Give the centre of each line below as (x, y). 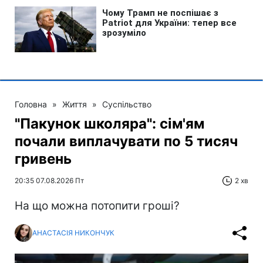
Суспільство (127, 104)
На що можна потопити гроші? (97, 205)
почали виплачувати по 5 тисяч (126, 141)
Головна (31, 104)
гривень (43, 159)
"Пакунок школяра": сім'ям (109, 123)
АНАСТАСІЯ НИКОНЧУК (73, 233)
